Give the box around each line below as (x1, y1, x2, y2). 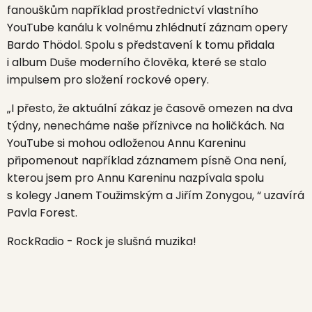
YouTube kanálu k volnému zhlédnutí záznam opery (7, 19, 288, 36)
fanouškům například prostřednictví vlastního (7, 2, 258, 18)
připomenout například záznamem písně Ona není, (7, 153, 286, 169)
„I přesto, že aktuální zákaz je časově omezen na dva (7, 100, 292, 116)
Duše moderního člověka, (49, 54, 192, 70)
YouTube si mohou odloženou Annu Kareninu (7, 135, 246, 151)
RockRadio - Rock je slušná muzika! (7, 233, 196, 249)
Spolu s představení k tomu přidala (82, 37, 274, 53)
